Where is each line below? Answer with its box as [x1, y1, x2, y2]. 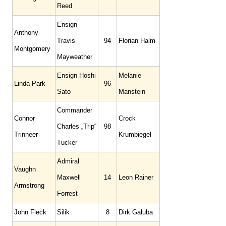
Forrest [57, 190, 78, 197]
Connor [14, 115, 35, 122]
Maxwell [57, 174, 81, 181]
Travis [57, 37, 75, 44]
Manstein [119, 88, 145, 95]
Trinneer [14, 131, 38, 138]
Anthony [14, 29, 38, 36]
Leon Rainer [119, 174, 153, 181]
